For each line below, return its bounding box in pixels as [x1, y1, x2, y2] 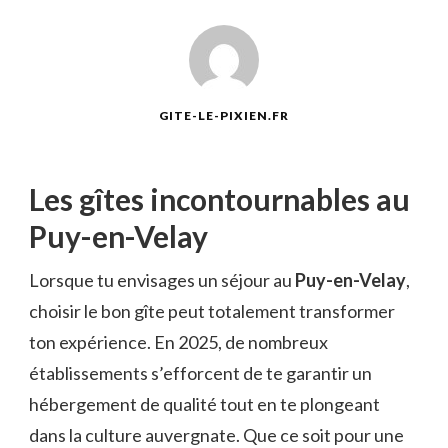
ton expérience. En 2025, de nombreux [29, 331, 328, 354]
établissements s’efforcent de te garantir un [29, 362, 372, 385]
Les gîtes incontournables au [29, 181, 410, 218]
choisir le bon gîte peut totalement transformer [29, 300, 395, 323]
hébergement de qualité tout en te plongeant [29, 393, 380, 416]
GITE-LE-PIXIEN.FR [159, 108, 289, 124]
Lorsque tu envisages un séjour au [29, 269, 295, 292]
